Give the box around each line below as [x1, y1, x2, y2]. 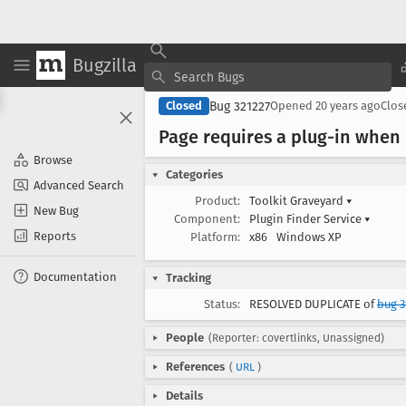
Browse [34, 152, 72, 167]
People [166, 331, 204, 344]
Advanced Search [34, 178, 124, 192]
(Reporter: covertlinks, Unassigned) [208, 332, 384, 344]
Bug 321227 [209, 98, 270, 114]
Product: [195, 194, 240, 208]
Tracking [166, 271, 211, 285]
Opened [270, 99, 315, 112]
